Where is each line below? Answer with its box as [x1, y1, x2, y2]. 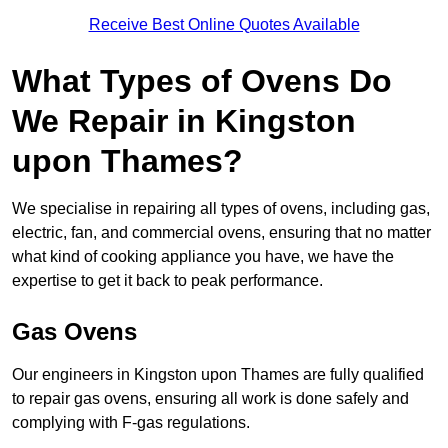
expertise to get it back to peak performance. [12, 272, 323, 290]
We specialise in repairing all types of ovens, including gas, [12, 200, 430, 218]
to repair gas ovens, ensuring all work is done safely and [12, 390, 409, 408]
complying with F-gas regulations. [12, 414, 250, 432]
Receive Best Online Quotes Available [88, 16, 360, 34]
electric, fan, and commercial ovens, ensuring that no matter [12, 224, 431, 242]
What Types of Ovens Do [12, 63, 392, 100]
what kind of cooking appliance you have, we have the [12, 248, 394, 266]
